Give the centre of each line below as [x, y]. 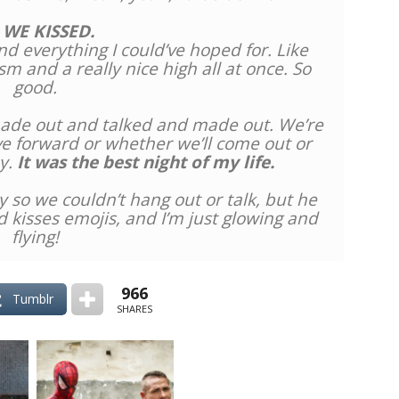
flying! [35, 237]
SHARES [134, 308]
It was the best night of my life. [145, 162]
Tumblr [33, 299]
